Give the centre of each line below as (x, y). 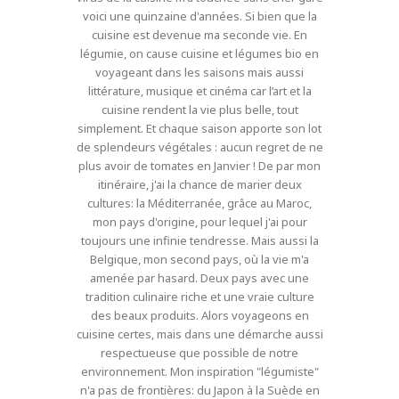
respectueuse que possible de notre (199, 353)
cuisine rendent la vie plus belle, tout (199, 110)
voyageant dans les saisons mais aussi (199, 73)
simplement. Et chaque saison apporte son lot (199, 129)
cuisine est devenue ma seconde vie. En (199, 35)
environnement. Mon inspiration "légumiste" (199, 372)
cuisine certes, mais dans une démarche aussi (199, 334)
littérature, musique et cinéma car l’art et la (199, 91)
